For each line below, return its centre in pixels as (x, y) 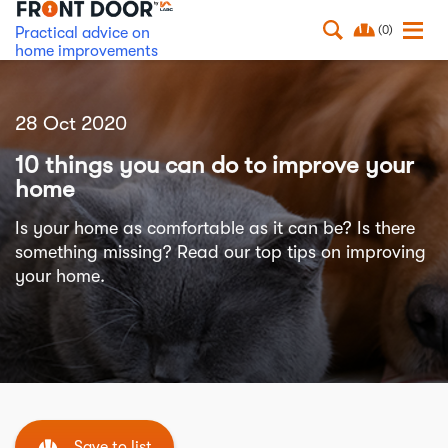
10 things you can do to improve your (214, 165)
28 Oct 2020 (71, 123)
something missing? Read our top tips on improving (220, 252)
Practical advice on (82, 32)
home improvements (86, 50)
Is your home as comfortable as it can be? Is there (215, 228)
